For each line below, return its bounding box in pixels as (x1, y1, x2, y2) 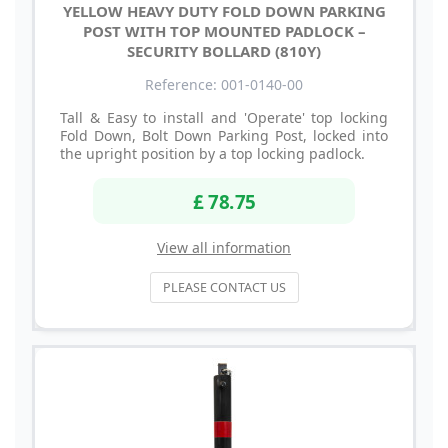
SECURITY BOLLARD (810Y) (127, 41, 321, 62)
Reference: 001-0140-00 (145, 75, 303, 95)
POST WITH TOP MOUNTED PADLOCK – (82, 21, 366, 42)
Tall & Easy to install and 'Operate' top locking (60, 108, 388, 128)
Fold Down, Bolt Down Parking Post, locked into (60, 126, 388, 146)
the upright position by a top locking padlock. (60, 144, 365, 164)
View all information (157, 237, 291, 257)
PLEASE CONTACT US (162, 278, 286, 296)
